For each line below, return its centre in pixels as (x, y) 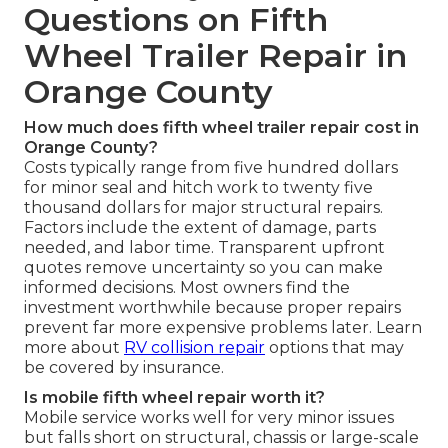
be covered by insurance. (124, 367)
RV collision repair (194, 347)
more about (74, 347)
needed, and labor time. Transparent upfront (204, 247)
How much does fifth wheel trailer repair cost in (221, 127)
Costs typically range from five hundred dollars (211, 167)
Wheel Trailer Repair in (215, 55)
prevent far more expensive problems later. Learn (223, 327)
